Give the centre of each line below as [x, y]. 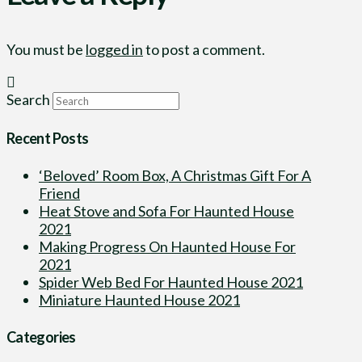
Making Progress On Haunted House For [167, 246]
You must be [46, 49]
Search [28, 99]
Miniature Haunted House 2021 [139, 299]
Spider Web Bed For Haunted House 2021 [171, 282]
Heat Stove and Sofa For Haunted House [166, 210]
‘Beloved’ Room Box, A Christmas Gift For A [175, 175]
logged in [114, 49]
